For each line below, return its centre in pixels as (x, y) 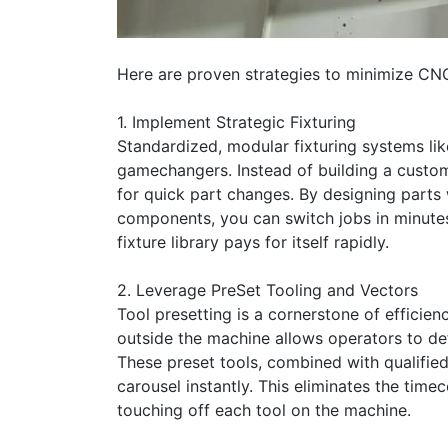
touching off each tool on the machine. (264, 410)
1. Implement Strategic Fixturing (236, 122)
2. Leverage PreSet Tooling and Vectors (267, 290)
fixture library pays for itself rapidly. (253, 242)
